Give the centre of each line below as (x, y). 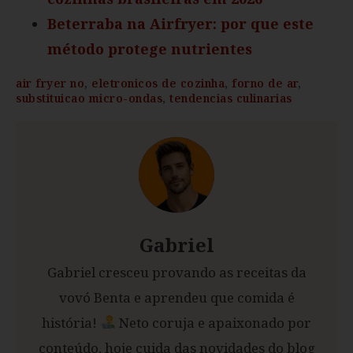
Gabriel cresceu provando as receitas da (176, 272)
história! (71, 322)
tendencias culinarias (231, 98)
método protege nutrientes (150, 48)
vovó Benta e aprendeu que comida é (176, 297)
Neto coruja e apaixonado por (213, 322)
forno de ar (265, 83)
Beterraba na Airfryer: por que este (180, 23)
